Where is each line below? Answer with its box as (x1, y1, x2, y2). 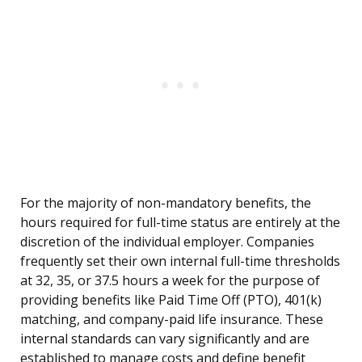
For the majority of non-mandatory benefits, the (20, 194, 311, 213)
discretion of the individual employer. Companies (20, 233, 314, 251)
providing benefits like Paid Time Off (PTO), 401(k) (20, 291, 322, 309)
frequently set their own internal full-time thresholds (20, 252, 340, 271)
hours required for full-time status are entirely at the (20, 213, 340, 232)
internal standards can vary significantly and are (20, 330, 309, 348)
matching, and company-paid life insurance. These (20, 310, 323, 329)
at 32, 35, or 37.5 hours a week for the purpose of (20, 271, 320, 290)
